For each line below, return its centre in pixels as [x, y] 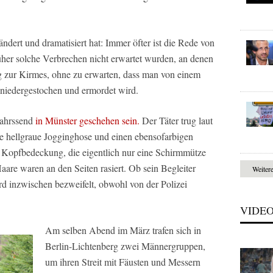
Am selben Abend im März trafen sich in [123, 230]
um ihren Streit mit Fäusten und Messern [123, 262]
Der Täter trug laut [176, 120]
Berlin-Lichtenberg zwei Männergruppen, [125, 246]
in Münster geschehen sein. [87, 120]
